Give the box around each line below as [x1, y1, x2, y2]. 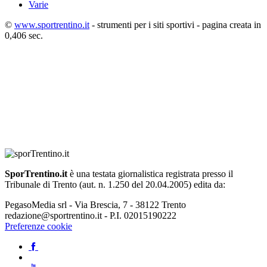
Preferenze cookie [5, 221, 72, 232]
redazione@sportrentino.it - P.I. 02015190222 [5, 210, 176, 221]
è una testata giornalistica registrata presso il [67, 169, 233, 179]
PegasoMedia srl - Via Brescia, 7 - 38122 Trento [5, 200, 186, 210]
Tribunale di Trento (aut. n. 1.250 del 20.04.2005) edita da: [5, 179, 225, 190]
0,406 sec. [5, 30, 43, 41]
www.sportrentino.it [14, 20, 89, 30]
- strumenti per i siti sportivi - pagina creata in [89, 20, 261, 30]
